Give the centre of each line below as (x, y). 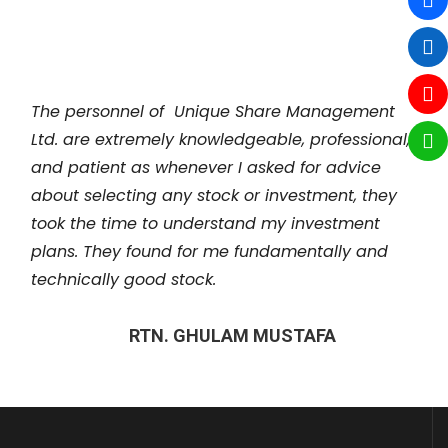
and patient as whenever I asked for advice (206, 168)
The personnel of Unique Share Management (213, 112)
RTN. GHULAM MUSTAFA (232, 336)
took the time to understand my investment (205, 224)
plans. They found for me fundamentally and (209, 252)
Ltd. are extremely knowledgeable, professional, (220, 140)
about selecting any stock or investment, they (214, 196)
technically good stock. (123, 280)
